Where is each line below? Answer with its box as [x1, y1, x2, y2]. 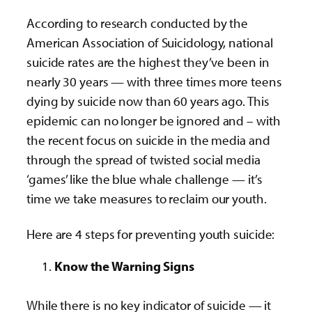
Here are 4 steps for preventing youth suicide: [26, 225, 275, 242]
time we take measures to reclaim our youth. [26, 189, 267, 207]
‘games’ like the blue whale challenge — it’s [26, 170, 263, 187]
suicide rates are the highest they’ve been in [26, 53, 270, 70]
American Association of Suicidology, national [26, 33, 273, 51]
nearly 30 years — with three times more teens [26, 72, 282, 90]
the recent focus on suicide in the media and [26, 131, 270, 148]
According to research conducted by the [26, 14, 249, 31]
